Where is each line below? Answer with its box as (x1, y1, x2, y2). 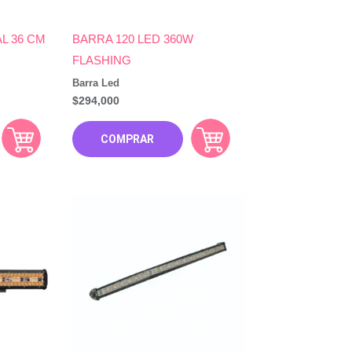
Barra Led (72, 76, 120, 89)
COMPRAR (101, 132, 155, 145)
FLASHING (72, 53, 132, 68)
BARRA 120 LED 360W (72, 32, 194, 46)
